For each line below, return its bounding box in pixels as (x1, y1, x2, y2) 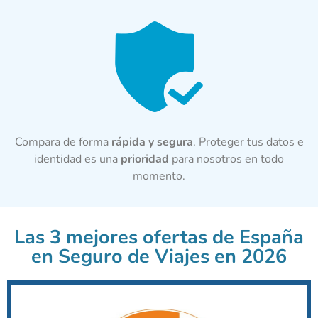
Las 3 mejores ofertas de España (14, 224, 304, 251)
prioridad (121, 150, 172, 167)
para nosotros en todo (172, 150, 284, 167)
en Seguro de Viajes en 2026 (31, 243, 287, 270)
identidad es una (34, 150, 121, 167)
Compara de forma (14, 133, 111, 150)
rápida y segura (111, 133, 193, 150)
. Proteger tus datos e (192, 133, 304, 150)
